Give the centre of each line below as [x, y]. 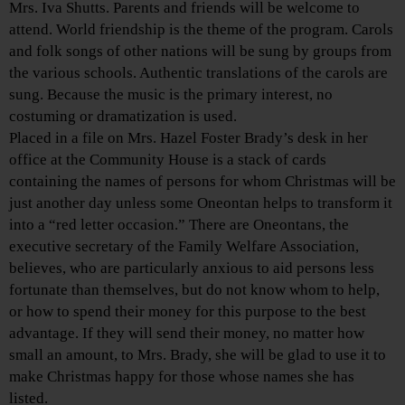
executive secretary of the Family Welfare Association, [184, 247]
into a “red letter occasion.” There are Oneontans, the [179, 225]
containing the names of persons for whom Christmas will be [202, 182]
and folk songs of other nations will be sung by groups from [200, 52]
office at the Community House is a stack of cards [168, 160]
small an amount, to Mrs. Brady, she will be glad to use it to [198, 355]
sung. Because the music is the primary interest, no [171, 95]
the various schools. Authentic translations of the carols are [198, 73]
